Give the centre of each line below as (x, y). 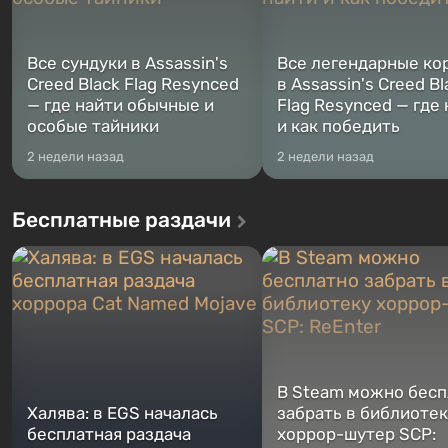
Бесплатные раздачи (121, 219)
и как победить (338, 126)
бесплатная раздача (109, 434)
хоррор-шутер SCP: (356, 434)
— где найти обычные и (120, 105)
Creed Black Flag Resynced (133, 84)
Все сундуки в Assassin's (127, 63)
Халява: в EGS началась (122, 413)
